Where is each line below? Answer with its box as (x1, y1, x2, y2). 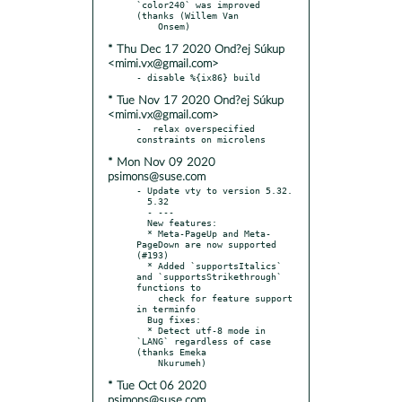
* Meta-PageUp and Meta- (136, 227, 147, 239)
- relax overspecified (136, 122, 255, 134)
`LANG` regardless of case (136, 335, 271, 346)
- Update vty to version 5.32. (136, 184, 293, 196)
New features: (136, 216, 147, 228)
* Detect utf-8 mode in (136, 324, 147, 336)
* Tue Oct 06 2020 (108, 380, 206, 392)
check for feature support (136, 292, 158, 303)
